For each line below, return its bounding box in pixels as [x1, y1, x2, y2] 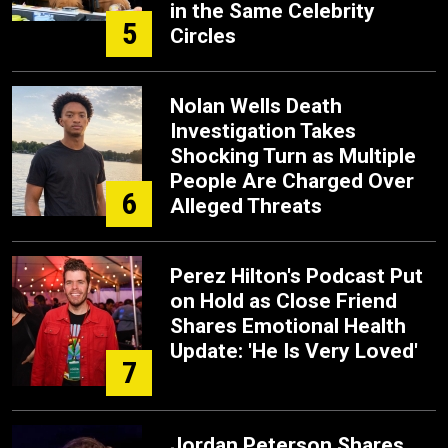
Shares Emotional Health [170, 314, 406, 338]
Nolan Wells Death [170, 94, 342, 118]
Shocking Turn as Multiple [170, 144, 416, 168]
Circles [170, 24, 236, 48]
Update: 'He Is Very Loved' [170, 339, 418, 363]
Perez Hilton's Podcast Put [170, 264, 423, 288]
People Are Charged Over [170, 169, 414, 193]
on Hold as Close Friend [170, 289, 397, 313]
